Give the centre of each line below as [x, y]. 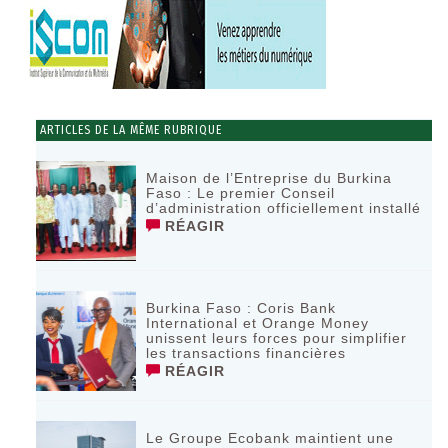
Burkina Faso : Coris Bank [241, 307]
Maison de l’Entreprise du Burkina [269, 177]
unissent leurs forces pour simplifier [277, 337]
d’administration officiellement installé [284, 207]
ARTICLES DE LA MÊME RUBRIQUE [129, 129]
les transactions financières [246, 352]
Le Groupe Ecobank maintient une [270, 437]
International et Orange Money [258, 322]
